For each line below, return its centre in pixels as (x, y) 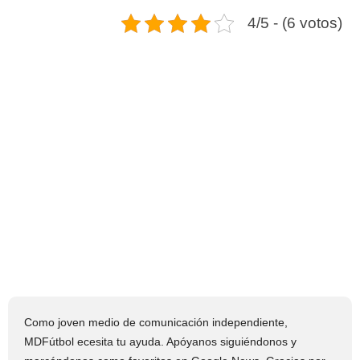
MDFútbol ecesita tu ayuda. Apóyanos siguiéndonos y (160, 341)
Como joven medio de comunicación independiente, (156, 322)
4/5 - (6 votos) (295, 22)
